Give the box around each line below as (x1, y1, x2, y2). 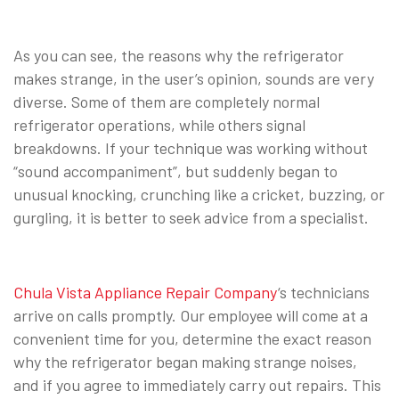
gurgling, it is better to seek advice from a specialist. (13, 207, 369, 227)
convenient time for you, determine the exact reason (13, 328, 371, 348)
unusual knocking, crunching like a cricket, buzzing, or (13, 183, 385, 204)
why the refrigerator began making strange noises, (13, 351, 357, 371)
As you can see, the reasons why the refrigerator (13, 45, 344, 65)
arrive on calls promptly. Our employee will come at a (13, 305, 368, 325)
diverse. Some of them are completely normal (13, 91, 320, 111)
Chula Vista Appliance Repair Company (13, 281, 278, 302)
